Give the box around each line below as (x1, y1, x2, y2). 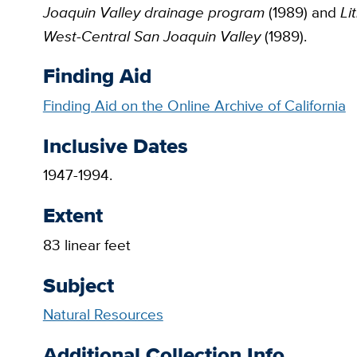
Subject (42, 269, 114, 301)
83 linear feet (42, 233, 131, 256)
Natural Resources (42, 304, 163, 326)
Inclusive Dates (42, 129, 188, 162)
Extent (42, 199, 103, 232)
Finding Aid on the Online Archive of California (42, 95, 346, 117)
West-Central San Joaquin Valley (42, 25, 261, 47)
